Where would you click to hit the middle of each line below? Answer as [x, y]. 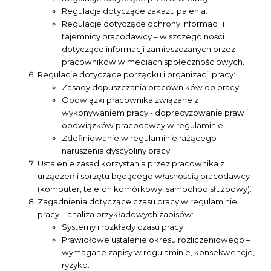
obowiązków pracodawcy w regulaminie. [144, 125]
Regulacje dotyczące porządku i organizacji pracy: [137, 74]
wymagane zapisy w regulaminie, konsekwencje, [158, 252]
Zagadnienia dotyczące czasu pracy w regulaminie [138, 201]
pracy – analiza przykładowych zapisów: [116, 214]
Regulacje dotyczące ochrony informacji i [143, 23]
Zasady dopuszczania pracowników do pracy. [152, 87]
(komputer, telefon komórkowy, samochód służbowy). [145, 188]
